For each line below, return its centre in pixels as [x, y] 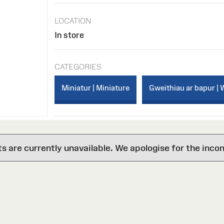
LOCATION [73, 20]
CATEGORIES [78, 67]
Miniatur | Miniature [96, 88]
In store [69, 35]
